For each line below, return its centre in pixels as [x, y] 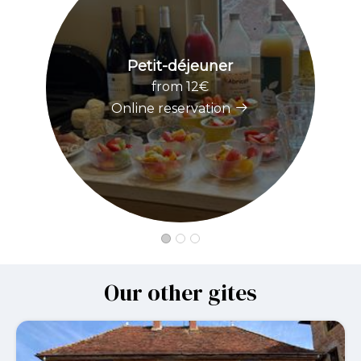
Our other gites [180, 293]
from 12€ [180, 86]
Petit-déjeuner [180, 66]
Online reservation [171, 108]
